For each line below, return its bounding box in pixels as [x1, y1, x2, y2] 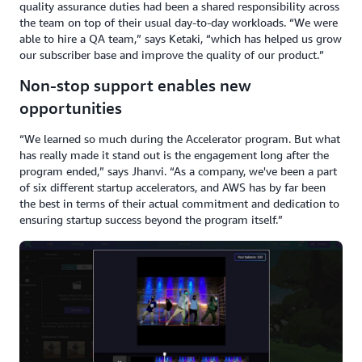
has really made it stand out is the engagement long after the [19, 148, 329, 162]
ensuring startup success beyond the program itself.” [19, 213, 283, 227]
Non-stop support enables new [19, 76, 251, 95]
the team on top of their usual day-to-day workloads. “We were [19, 15, 338, 30]
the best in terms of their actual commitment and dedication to [19, 196, 339, 211]
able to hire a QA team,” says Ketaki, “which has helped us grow [19, 32, 342, 46]
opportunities [19, 99, 122, 118]
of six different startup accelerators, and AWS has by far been [19, 180, 326, 195]
